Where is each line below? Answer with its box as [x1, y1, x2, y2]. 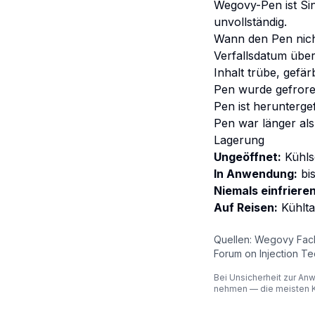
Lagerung [214, 133, 264, 147]
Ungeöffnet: [214, 150, 281, 164]
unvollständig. [214, 15, 287, 29]
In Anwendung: [214, 167, 297, 181]
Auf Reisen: [214, 200, 278, 214]
